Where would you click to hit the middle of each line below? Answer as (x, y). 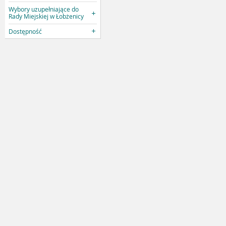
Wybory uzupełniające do (44, 9)
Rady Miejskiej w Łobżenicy (46, 16)
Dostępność (25, 31)
